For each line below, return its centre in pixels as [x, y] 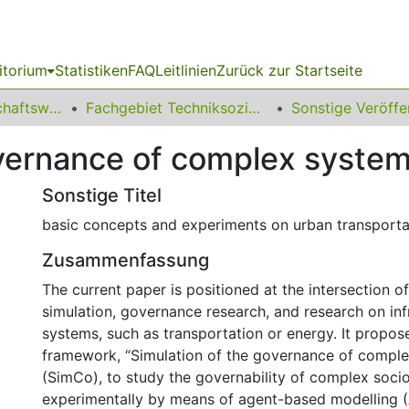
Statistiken [91, 70]
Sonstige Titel [102, 195]
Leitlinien [186, 70]
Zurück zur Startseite [289, 70]
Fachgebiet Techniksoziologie [254, 108]
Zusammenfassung [126, 260]
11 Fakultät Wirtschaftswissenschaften [55, 108]
